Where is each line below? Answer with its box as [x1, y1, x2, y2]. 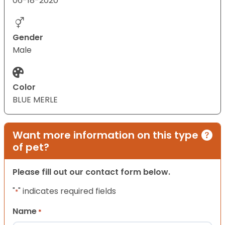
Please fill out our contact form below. [13, 166, 170, 178]
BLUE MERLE [13, 94, 58, 106]
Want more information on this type [13, 128, 198, 143]
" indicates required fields [18, 185, 116, 197]
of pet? [13, 140, 49, 155]
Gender [13, 32, 43, 44]
